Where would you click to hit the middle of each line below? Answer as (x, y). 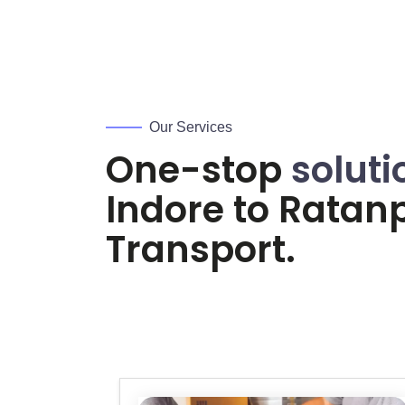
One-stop (198, 170)
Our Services (191, 127)
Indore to (192, 210)
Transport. (201, 250)
